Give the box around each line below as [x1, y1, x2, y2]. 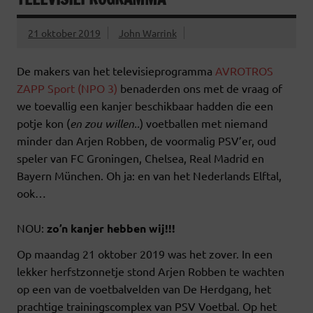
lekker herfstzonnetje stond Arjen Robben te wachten [17, 264, 284, 279]
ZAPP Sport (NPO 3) [17, 81, 117, 96]
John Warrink [118, 27, 177, 40]
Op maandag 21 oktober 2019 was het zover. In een [17, 247, 272, 261]
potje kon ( [17, 116, 70, 131]
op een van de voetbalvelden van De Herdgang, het [17, 282, 271, 296]
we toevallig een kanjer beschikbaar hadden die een [17, 99, 273, 113]
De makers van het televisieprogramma [17, 64, 215, 78]
